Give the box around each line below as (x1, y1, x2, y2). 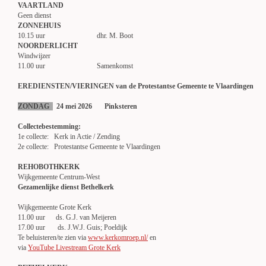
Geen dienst (18, 11, 51, 20)
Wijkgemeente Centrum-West (18, 173, 100, 181)
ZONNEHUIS (18, 21, 61, 30)
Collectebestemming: (18, 122, 81, 131)
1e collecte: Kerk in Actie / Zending (18, 132, 120, 141)
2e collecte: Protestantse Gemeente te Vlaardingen (18, 142, 160, 151)
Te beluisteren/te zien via (18, 233, 88, 242)
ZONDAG (18, 102, 53, 110)
